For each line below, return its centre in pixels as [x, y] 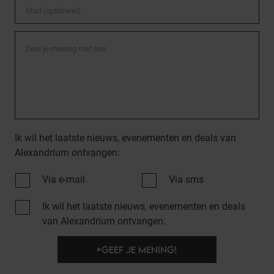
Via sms [186, 180]
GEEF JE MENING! [139, 250]
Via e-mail [64, 180]
